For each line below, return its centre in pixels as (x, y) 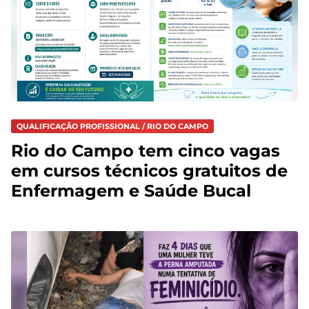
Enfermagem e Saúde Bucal (131, 190)
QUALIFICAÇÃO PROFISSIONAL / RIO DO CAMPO (112, 126)
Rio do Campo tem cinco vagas (146, 150)
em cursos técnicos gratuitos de (149, 170)
